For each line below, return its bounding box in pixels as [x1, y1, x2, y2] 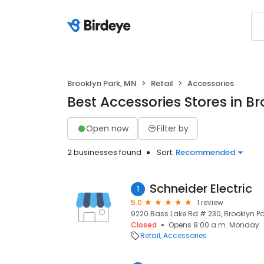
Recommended [176, 147, 235, 158]
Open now [86, 122, 128, 134]
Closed [131, 220, 157, 230]
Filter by [157, 122, 189, 134]
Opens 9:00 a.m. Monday [169, 220, 259, 230]
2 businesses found [67, 147, 141, 158]
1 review [197, 197, 223, 207]
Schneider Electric [150, 180, 252, 197]
